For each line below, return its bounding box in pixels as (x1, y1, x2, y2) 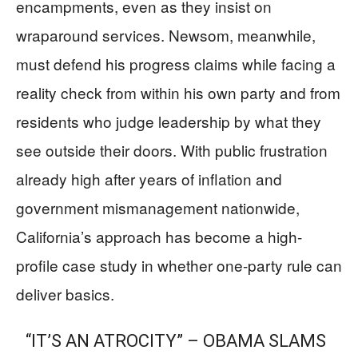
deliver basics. (16, 283, 114, 304)
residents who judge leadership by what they (16, 110, 321, 132)
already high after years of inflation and (16, 168, 282, 189)
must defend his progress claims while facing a (16, 53, 336, 74)
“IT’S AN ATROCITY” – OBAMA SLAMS (26, 331, 327, 351)
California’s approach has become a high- (16, 225, 302, 247)
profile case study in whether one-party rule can (16, 254, 342, 276)
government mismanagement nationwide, (16, 197, 300, 218)
